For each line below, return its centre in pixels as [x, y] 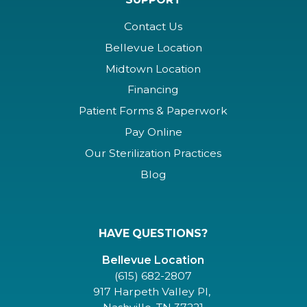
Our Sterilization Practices [153, 153]
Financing [153, 90]
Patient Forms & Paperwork [153, 111]
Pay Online [153, 132]
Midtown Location [153, 69]
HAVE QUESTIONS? [153, 233]
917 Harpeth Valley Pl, [153, 291]
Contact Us [153, 26]
